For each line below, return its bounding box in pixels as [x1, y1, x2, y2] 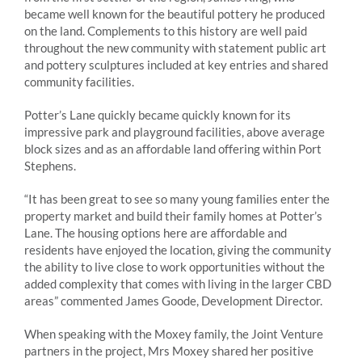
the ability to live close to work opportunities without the [24, 259, 325, 274]
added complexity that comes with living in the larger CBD [24, 276, 331, 291]
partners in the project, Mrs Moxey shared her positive [24, 343, 314, 358]
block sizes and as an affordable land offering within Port [24, 141, 322, 156]
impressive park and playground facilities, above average [24, 124, 325, 139]
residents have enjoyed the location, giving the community [24, 242, 331, 257]
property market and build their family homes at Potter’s [24, 208, 322, 223]
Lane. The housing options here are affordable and [24, 225, 287, 240]
